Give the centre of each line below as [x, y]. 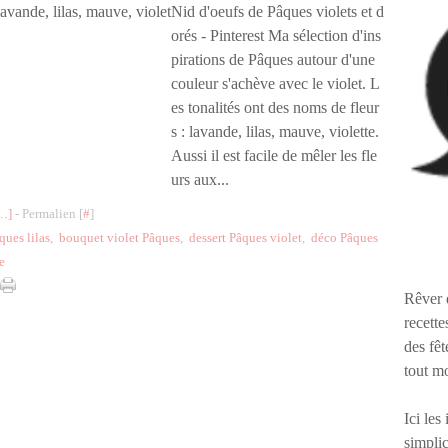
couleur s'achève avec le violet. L [275, 83]
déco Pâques [344, 237]
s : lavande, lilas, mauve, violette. [275, 131]
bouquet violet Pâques [119, 237]
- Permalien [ [47, 213]
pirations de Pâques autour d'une [273, 59]
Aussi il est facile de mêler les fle [274, 155]
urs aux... [200, 179]
